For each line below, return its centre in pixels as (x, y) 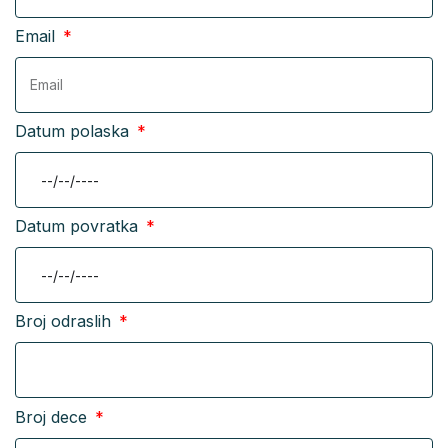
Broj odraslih (65, 321)
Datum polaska (74, 131)
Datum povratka (79, 226)
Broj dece (53, 416)
